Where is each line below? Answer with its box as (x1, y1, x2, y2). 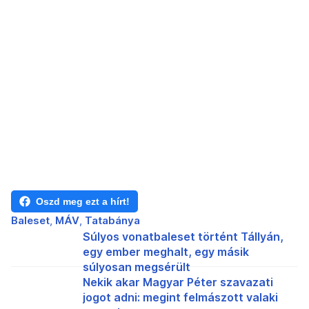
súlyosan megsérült (83, 259, 190, 274)
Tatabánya (85, 213, 140, 227)
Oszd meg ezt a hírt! (36, 195, 130, 207)
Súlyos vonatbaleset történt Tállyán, (83, 229, 283, 243)
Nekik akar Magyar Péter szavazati (83, 275, 273, 289)
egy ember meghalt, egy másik (83, 244, 249, 259)
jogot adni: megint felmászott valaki (83, 290, 278, 304)
